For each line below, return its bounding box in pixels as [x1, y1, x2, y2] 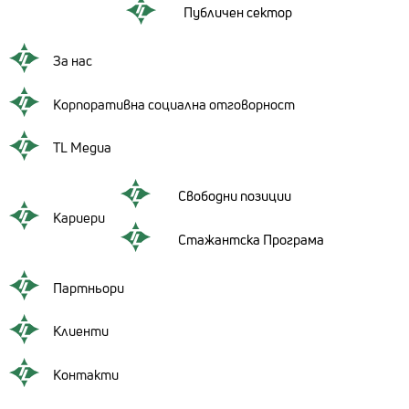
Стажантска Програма [177, 229, 324, 249]
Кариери [52, 207, 105, 227]
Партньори [52, 278, 124, 298]
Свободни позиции [177, 186, 291, 205]
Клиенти [52, 321, 109, 341]
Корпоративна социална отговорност [52, 94, 295, 114]
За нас [52, 50, 92, 70]
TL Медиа [52, 138, 111, 158]
